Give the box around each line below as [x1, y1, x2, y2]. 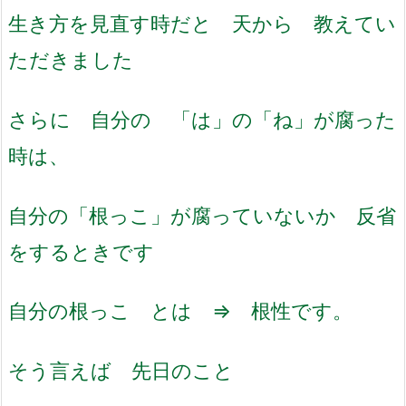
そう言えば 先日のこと [8, 357, 234, 382]
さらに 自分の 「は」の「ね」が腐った [8, 106, 396, 131]
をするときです [8, 238, 154, 264]
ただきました [8, 47, 133, 72]
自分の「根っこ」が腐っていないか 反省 [8, 202, 396, 227]
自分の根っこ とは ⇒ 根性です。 [8, 298, 353, 324]
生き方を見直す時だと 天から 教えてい [8, 11, 396, 36]
